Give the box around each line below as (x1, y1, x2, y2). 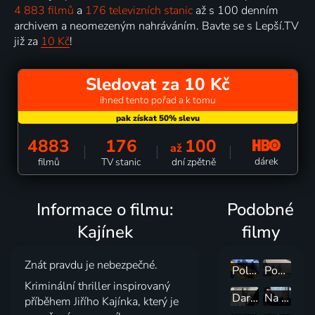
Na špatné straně (281, 290, 289, 306)
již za (14, 34, 41, 50)
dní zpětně (171, 155, 216, 169)
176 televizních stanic (85, 3, 193, 19)
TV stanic (101, 155, 141, 169)
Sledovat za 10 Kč (85, 72, 230, 97)
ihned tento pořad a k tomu (99, 94, 216, 108)
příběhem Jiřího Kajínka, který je (25, 294, 179, 310)
